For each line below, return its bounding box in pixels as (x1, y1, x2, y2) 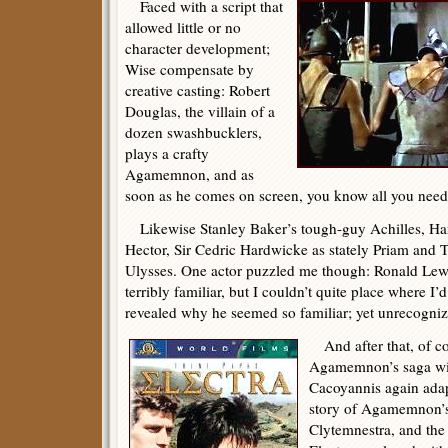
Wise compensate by (125, 59, 254, 79)
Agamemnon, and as (125, 164, 254, 184)
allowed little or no (125, 17, 241, 37)
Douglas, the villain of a (125, 101, 275, 121)
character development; (125, 38, 270, 58)
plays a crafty (125, 143, 209, 163)
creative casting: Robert (125, 80, 270, 100)
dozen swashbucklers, (125, 122, 262, 142)
